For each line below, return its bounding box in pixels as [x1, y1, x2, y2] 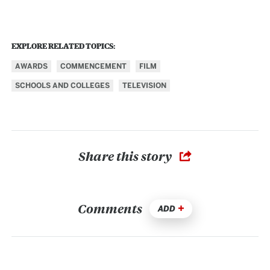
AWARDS [15, 61, 48, 72]
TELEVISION [122, 81, 167, 91]
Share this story [78, 148, 174, 165]
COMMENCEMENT [60, 61, 127, 72]
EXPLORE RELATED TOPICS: [11, 42, 116, 51]
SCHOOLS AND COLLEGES [15, 81, 110, 91]
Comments [78, 199, 143, 216]
